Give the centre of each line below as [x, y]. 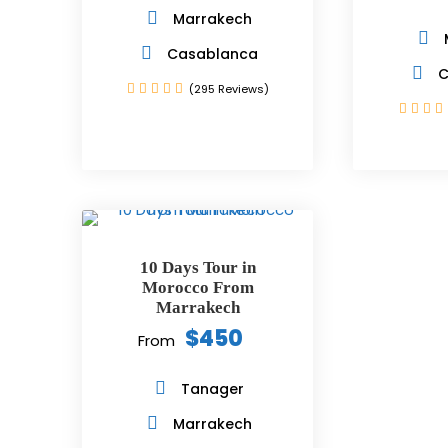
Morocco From [197, 287]
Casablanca [213, 54]
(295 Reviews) [228, 89]
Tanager [213, 389]
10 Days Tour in [197, 267]
